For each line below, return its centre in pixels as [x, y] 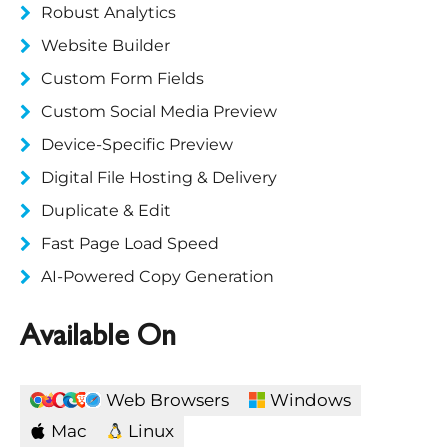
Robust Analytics [108, 12]
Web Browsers [167, 399]
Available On [98, 338]
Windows [310, 399]
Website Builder [105, 45]
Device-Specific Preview [137, 144]
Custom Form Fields [122, 78]
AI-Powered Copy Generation [157, 276]
